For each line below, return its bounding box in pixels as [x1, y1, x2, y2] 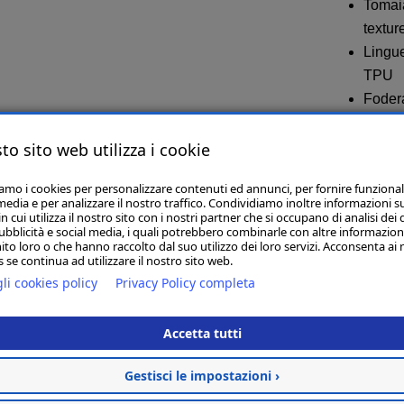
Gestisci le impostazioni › [124, 366, 280, 384]
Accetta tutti [162, 324, 242, 342]
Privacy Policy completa [115, 273, 255, 291]
